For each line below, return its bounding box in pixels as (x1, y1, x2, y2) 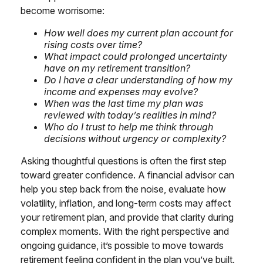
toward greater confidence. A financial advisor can (21, 169, 234, 181)
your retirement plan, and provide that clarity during (21, 211, 234, 223)
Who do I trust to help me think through (44, 121, 213, 133)
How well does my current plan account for (44, 27, 233, 39)
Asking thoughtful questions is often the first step (21, 155, 227, 167)
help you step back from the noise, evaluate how (21, 183, 226, 195)
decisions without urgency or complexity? (44, 133, 226, 144)
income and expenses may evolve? (44, 86, 198, 97)
